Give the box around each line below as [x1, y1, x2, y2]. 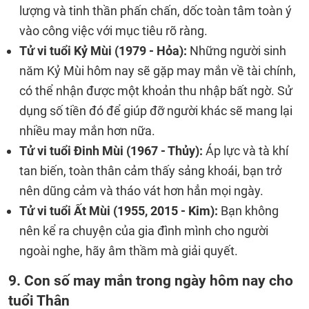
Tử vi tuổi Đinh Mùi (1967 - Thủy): [19, 143, 203, 158]
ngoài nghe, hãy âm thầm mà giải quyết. [19, 243, 238, 258]
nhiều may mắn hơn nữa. [19, 123, 158, 138]
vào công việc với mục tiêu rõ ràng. [19, 23, 210, 38]
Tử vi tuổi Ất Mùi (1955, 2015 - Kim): [19, 203, 221, 218]
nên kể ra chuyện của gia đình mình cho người [19, 223, 268, 238]
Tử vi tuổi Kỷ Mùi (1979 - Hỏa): [19, 43, 187, 58]
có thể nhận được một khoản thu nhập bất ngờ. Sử [19, 83, 292, 98]
